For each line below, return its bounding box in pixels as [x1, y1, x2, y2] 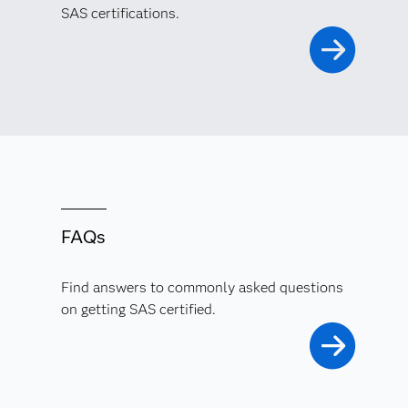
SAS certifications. [60, 5, 179, 22]
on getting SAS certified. [60, 301, 216, 318]
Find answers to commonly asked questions [60, 279, 343, 296]
